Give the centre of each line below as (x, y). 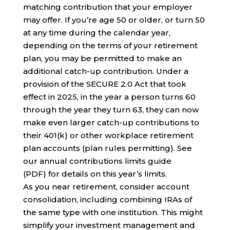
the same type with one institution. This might (113, 213)
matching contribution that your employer (108, 7)
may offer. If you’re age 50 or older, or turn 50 (114, 20)
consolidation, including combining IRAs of (107, 200)
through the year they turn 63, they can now (111, 110)
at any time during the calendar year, (97, 33)
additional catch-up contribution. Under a (106, 71)
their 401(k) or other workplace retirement (108, 136)
